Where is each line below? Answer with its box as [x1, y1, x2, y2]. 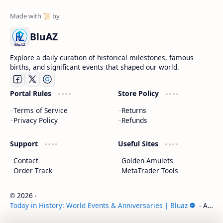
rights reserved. [10, 210, 62, 220]
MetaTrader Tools [121, 165, 178, 175]
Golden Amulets [121, 155, 173, 165]
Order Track [13, 165, 52, 175]
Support [10, 138, 40, 148]
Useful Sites [117, 138, 160, 148]
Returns [121, 105, 146, 115]
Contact [13, 155, 38, 165]
